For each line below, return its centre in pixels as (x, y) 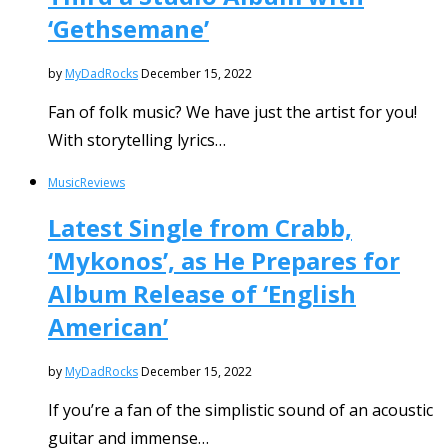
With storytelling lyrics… (137, 140)
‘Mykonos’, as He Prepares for (224, 260)
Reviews (102, 182)
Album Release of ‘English (202, 293)
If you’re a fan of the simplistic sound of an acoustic (240, 409)
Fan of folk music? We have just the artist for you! (232, 112)
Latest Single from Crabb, (200, 227)
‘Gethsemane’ (128, 29)
